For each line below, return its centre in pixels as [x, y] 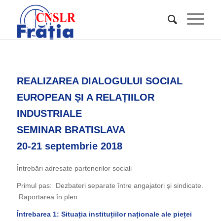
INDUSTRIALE [49, 113]
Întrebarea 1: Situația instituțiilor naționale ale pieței [104, 214]
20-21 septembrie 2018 [69, 146]
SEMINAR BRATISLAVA [71, 130]
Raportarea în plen [47, 197]
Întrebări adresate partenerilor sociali [74, 168]
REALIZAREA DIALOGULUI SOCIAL [99, 81]
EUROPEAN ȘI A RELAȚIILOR [85, 97]
